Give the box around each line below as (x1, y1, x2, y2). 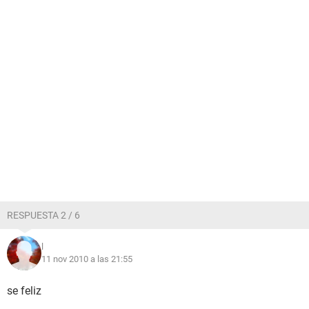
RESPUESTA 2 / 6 (7, 210, 80, 221)
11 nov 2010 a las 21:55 (41, 254, 132, 264)
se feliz (7, 284, 41, 297)
